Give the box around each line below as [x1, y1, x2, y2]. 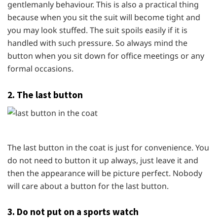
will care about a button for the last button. [7, 180, 169, 191]
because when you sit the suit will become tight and [7, 12, 200, 23]
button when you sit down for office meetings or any [7, 50, 204, 62]
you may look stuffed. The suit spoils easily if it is [7, 25, 187, 36]
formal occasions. [7, 63, 74, 74]
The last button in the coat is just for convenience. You [7, 142, 209, 153]
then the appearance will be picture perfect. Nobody [7, 167, 202, 179]
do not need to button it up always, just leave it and [7, 154, 198, 166]
